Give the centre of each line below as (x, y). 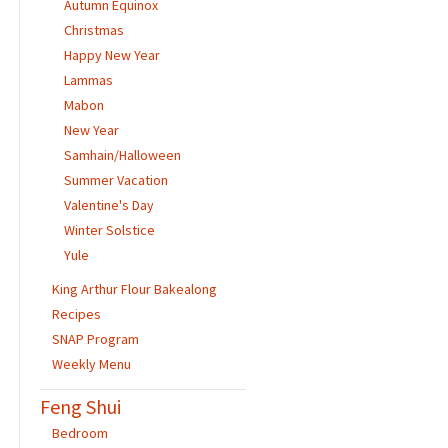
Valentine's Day (108, 204)
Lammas (88, 79)
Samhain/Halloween (122, 154)
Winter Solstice (109, 229)
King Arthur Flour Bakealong (134, 288)
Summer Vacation (115, 179)
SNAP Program (95, 338)
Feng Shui (80, 406)
